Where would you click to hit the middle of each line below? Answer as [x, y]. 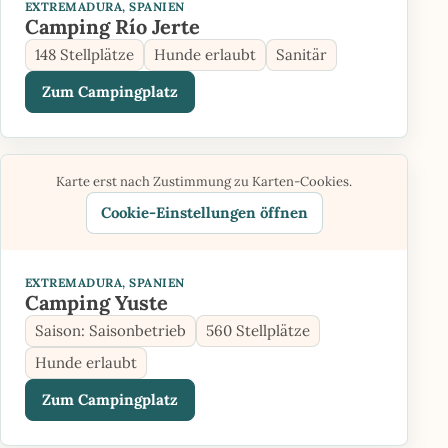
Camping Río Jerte [112, 26]
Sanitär [301, 54]
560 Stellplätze [258, 330]
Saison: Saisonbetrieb [110, 330]
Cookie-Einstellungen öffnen [204, 212]
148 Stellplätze [84, 54]
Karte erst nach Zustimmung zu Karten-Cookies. [204, 181]
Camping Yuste [96, 302]
